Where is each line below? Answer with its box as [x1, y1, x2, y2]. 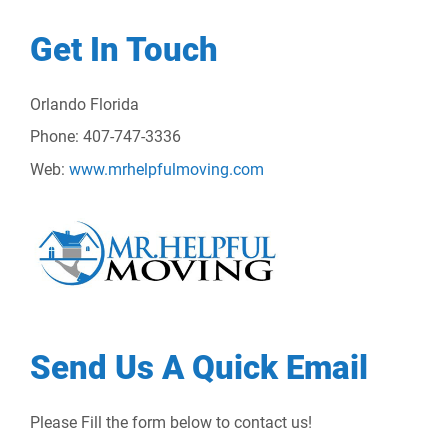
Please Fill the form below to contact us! [30, 413, 312, 433]
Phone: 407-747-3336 [30, 126, 181, 146]
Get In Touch [30, 30, 218, 69]
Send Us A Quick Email [30, 349, 368, 388]
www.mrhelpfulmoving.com [69, 159, 264, 179]
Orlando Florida [30, 94, 139, 114]
